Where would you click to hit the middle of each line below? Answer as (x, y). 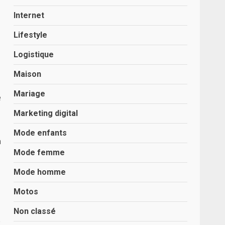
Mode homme (40, 172)
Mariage (30, 94)
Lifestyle (31, 35)
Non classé (35, 211)
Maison (28, 74)
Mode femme (39, 152)
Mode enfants (40, 133)
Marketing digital (46, 113)
